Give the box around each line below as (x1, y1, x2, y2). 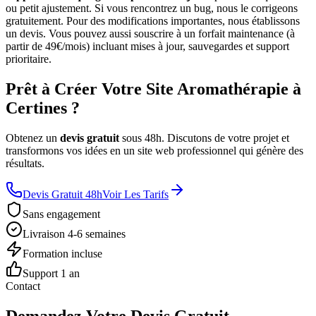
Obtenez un (6, 132, 60, 145)
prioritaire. (6, 53, 51, 66)
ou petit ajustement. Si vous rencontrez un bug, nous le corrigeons (6, 2, 298, 15)
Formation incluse (23, 248, 102, 260)
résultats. (6, 157, 44, 170)
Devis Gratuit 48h (23, 188, 102, 201)
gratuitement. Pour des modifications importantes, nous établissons (6, 15, 300, 28)
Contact (6, 280, 40, 293)
